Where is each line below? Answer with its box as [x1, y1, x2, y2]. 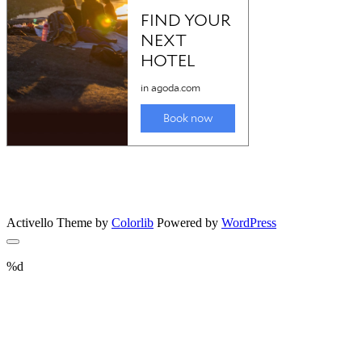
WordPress [221, 216, 276, 230]
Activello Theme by [6, 216, 112, 230]
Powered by [154, 216, 221, 230]
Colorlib [112, 216, 154, 230]
